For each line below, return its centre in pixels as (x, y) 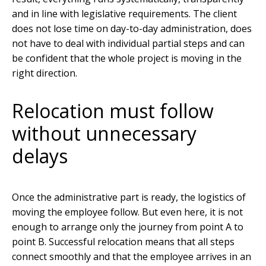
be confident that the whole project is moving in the (127, 58)
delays (40, 156)
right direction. (45, 73)
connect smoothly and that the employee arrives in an (132, 257)
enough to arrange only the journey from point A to (128, 227)
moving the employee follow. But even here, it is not (127, 212)
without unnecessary (104, 133)
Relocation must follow (113, 110)
